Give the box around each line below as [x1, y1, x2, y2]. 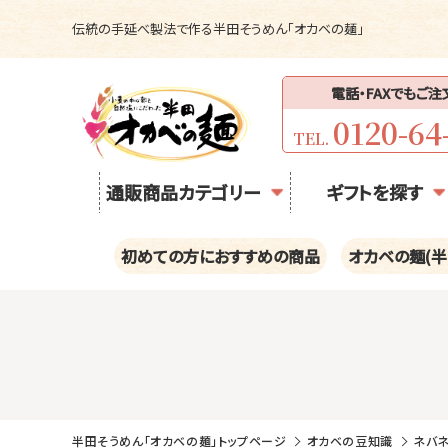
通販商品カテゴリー [105, 178, 261, 205]
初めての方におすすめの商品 [121, 243, 320, 268]
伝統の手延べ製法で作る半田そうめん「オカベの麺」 [72, 19, 364, 38]
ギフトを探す [325, 178, 423, 205]
